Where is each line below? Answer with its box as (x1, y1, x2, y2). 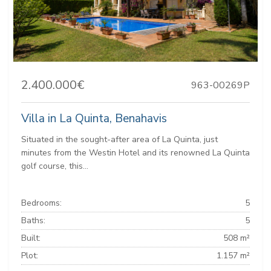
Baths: (21, 215, 45, 227)
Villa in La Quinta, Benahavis (21, 111, 167, 127)
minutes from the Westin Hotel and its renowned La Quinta (21, 147, 250, 159)
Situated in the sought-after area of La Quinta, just (21, 134, 218, 146)
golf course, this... (21, 160, 88, 172)
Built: (21, 232, 41, 244)
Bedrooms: (21, 197, 62, 209)
